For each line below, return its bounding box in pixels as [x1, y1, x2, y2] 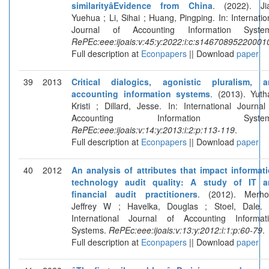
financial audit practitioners [71, 187, 198, 200]
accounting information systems [71, 87, 210, 100]
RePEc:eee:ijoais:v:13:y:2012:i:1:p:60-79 [109, 223, 262, 236]
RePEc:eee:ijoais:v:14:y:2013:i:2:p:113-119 [71, 123, 235, 136]
